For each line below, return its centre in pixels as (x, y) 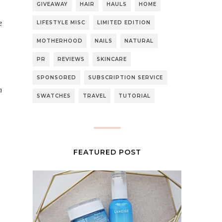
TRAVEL (95, 96)
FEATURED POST (107, 152)
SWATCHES (54, 96)
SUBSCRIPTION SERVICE (126, 77)
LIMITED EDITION (124, 22)
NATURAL (139, 41)
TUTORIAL (135, 96)
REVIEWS (71, 59)
